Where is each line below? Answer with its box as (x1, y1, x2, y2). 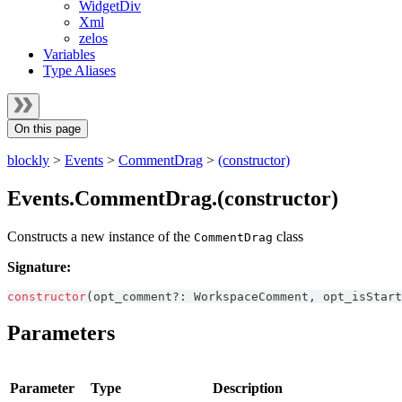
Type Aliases (43, 63, 116, 78)
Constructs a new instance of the (7, 228, 194, 244)
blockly (7, 153, 49, 168)
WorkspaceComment (194, 289, 309, 303)
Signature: (7, 258, 71, 275)
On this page (14, 122, 81, 135)
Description (213, 380, 283, 396)
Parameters (7, 320, 115, 345)
